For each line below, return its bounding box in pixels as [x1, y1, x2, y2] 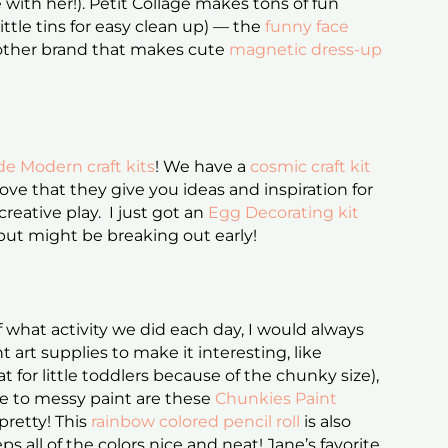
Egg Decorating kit [208, 203, 360, 223]
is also [300, 412, 352, 432]
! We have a [155, 157, 251, 177]
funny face [265, 17, 350, 37]
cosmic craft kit [250, 157, 372, 177]
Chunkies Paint [215, 389, 338, 409]
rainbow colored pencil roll [91, 412, 301, 432]
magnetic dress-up [229, 40, 383, 60]
